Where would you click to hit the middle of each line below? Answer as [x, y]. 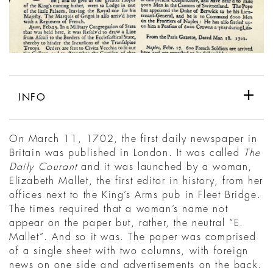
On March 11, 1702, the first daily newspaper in [133, 139]
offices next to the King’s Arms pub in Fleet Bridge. [135, 195]
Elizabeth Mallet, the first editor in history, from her [136, 181]
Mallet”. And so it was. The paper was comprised [133, 237]
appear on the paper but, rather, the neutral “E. [126, 223]
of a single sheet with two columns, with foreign [129, 251]
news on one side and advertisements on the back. [136, 265]
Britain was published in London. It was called [127, 153]
